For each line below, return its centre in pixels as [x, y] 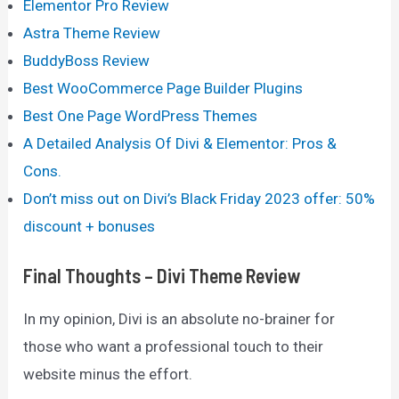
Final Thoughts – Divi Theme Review [162, 276]
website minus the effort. [108, 375]
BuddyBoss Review [87, 60]
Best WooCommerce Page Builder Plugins [163, 88]
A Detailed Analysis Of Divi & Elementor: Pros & [180, 143]
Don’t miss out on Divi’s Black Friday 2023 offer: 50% [199, 198]
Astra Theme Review [92, 33]
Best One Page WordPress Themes [141, 115]
